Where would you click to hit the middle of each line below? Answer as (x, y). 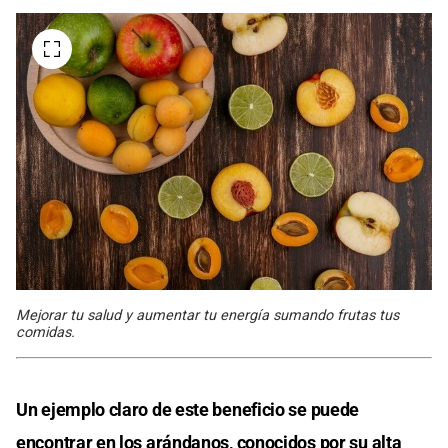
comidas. (45, 332)
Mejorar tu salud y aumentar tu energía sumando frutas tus (207, 315)
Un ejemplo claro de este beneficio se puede (188, 409)
